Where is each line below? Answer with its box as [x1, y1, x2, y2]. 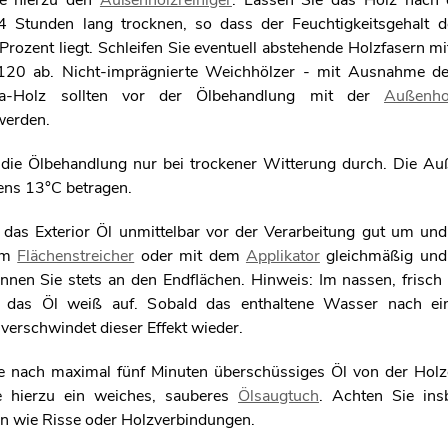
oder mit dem [134, 245, 246, 267]
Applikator [245, 245, 320, 267]
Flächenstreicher [17, 245, 135, 267]
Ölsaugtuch [238, 385, 319, 407]
